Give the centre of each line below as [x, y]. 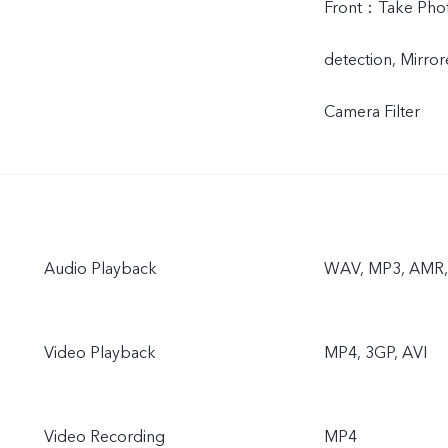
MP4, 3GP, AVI [375, 353]
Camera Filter [372, 112]
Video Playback [100, 353]
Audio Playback [100, 269]
